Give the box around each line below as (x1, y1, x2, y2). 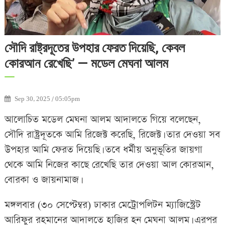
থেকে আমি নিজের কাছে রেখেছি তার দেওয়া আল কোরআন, (4, 158, 214, 172)
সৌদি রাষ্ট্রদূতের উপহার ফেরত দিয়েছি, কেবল (4, 40, 185, 56)
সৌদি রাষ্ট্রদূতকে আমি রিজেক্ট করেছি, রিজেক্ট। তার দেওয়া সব (4, 128, 220, 142)
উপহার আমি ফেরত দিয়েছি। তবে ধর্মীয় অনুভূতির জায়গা (4, 143, 202, 157)
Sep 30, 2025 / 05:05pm (14, 95, 80, 103)
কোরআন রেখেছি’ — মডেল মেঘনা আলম (4, 56, 168, 71)
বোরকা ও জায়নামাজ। (4, 173, 81, 187)
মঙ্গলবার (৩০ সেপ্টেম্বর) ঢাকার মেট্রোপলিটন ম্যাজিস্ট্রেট (4, 198, 201, 212)
